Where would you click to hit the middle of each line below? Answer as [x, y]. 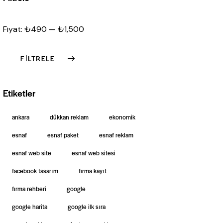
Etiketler [19, 93]
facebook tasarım [35, 171]
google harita [30, 207]
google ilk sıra [87, 207]
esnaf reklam [116, 135]
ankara [21, 117]
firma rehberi [29, 189]
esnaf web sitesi [94, 153]
